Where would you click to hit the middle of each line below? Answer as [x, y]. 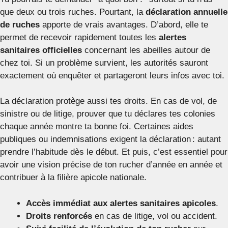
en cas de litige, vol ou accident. [155, 216]
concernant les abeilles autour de [146, 50]
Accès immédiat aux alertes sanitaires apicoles [121, 203]
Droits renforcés [59, 216]
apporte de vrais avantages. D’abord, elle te [124, 24]
